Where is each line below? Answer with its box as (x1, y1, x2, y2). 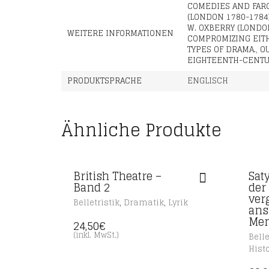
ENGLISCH (187, 74, 228, 88)
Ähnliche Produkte (61, 115, 222, 145)
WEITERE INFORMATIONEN (67, 26, 174, 40)
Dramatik (124, 196, 164, 210)
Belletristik (73, 196, 119, 210)
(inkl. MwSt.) (73, 228, 119, 242)
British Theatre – (73, 166, 162, 186)
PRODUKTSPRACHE (67, 74, 142, 88)
